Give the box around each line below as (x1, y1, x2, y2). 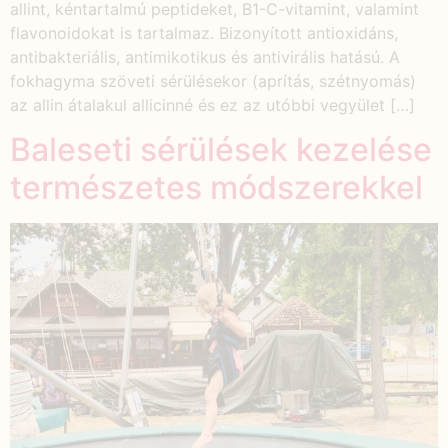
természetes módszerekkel (10, 168, 423, 208)
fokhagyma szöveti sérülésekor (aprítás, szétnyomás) (10, 70, 416, 91)
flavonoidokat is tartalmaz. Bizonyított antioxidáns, (10, 22, 398, 43)
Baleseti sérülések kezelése (10, 130, 432, 170)
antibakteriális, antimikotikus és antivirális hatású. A (10, 46, 400, 67)
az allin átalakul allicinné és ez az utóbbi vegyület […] (10, 94, 415, 115)
